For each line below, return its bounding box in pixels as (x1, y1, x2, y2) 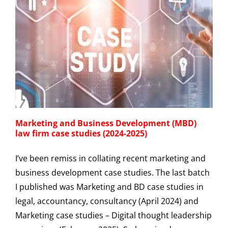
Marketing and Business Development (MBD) (15, 118, 196, 129)
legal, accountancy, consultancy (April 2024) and (15, 195, 198, 207)
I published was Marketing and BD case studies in (15, 181, 204, 193)
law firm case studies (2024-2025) (15, 128, 147, 139)
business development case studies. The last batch (15, 167, 210, 179)
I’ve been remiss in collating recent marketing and (15, 153, 206, 164)
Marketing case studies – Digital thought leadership (15, 210, 212, 221)
